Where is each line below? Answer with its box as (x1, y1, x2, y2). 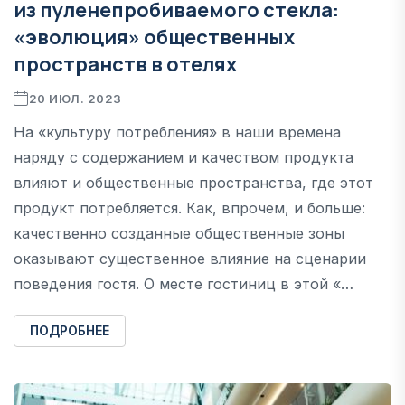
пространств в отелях (14, 50, 237, 78)
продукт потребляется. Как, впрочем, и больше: (14, 198, 365, 217)
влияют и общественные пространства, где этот (14, 173, 373, 192)
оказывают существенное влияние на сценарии (14, 249, 366, 268)
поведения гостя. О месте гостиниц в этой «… (14, 274, 353, 293)
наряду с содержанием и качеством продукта (14, 147, 353, 166)
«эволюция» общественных (14, 23, 295, 51)
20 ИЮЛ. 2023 (28, 90, 122, 106)
